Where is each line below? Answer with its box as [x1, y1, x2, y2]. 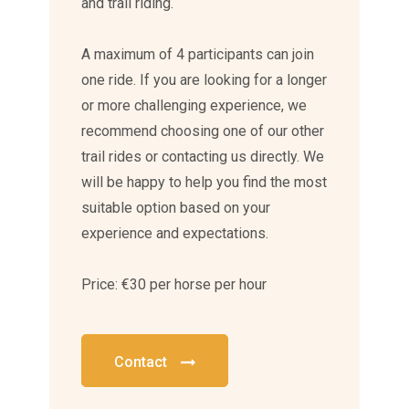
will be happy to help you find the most [81, 173, 328, 192]
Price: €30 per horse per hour [81, 276, 267, 294]
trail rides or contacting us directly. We [81, 148, 325, 166]
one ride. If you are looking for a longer [81, 71, 328, 89]
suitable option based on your [81, 199, 271, 217]
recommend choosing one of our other [81, 122, 325, 141]
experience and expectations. [81, 225, 269, 243]
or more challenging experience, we [81, 97, 308, 115]
